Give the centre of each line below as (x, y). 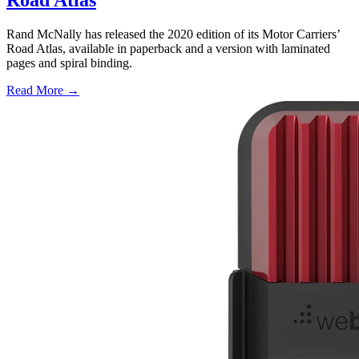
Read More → (43, 91)
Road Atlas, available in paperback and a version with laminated (168, 49)
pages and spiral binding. (69, 63)
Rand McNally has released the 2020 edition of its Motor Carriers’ (173, 34)
